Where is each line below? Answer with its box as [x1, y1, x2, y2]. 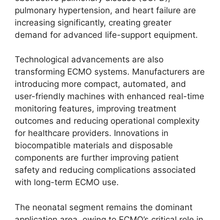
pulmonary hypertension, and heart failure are [15, 5, 196, 15]
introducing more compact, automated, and [15, 79, 186, 89]
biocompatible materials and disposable [15, 140, 173, 150]
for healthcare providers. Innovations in [15, 128, 168, 138]
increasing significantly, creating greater [15, 17, 171, 27]
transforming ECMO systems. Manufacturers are [15, 67, 205, 77]
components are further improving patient [15, 153, 179, 163]
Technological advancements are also [15, 55, 164, 64]
